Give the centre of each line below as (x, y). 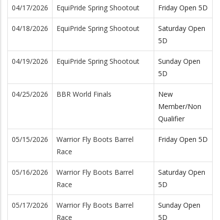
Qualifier (171, 118)
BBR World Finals (84, 94)
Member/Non (180, 106)
